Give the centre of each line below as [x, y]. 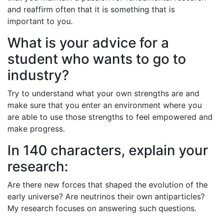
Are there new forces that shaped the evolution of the [108, 184]
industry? [38, 75]
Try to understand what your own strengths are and [103, 93]
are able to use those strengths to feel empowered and [110, 117]
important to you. [40, 21]
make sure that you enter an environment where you [105, 105]
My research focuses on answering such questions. [102, 208]
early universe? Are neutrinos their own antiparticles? [106, 196]
